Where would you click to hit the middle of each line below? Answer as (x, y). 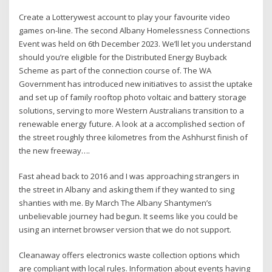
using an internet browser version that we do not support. (125, 229)
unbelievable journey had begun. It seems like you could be (129, 216)
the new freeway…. (55, 150)
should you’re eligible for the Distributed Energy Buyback (123, 57)
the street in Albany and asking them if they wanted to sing (127, 189)
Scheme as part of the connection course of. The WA (115, 70)
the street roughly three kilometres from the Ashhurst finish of (134, 137)
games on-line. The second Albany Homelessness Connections (135, 30)
